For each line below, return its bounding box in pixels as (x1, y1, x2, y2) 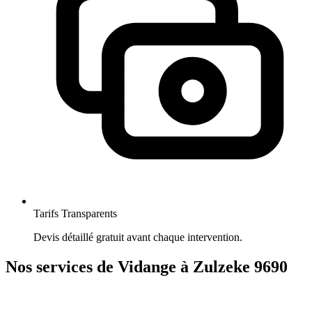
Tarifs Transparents (33, 208, 117, 220)
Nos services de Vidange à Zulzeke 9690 (6, 257, 288, 276)
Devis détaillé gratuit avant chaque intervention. (33, 231, 242, 244)
